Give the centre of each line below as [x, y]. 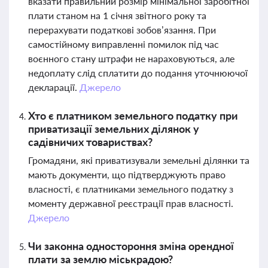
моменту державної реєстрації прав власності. [131, 203]
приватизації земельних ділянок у [114, 129]
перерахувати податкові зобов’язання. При [122, 30]
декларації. [54, 87]
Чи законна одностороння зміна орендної [131, 246]
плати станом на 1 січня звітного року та [117, 15]
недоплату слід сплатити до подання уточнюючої [138, 73]
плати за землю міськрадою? [100, 259]
